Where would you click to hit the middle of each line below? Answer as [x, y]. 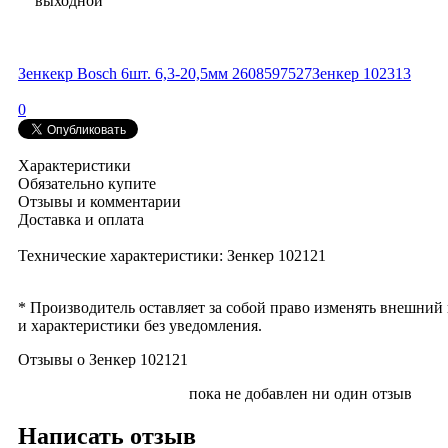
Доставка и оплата [81, 219]
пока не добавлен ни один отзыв [300, 393]
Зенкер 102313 [361, 73]
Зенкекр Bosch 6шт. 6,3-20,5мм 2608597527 [165, 73]
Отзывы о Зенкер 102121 [103, 359]
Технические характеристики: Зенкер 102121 [172, 255]
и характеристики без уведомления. [140, 325]
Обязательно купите [87, 183]
